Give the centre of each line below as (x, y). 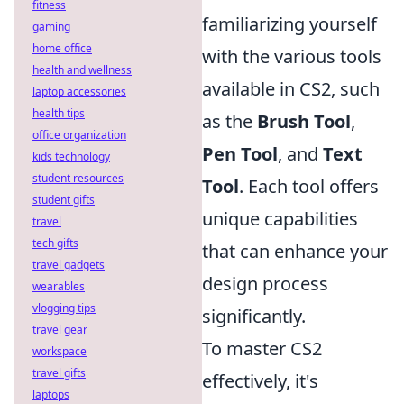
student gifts (64, 200)
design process (265, 283)
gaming (51, 27)
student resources (78, 178)
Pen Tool (240, 153)
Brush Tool (304, 121)
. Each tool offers (309, 186)
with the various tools (292, 56)
